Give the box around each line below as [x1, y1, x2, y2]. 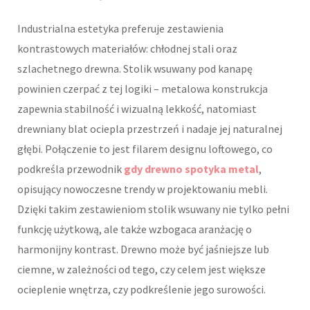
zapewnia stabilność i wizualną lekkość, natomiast [17, 102, 257, 116]
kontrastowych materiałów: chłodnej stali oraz [17, 42, 237, 56]
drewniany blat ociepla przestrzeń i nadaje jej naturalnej [17, 122, 282, 136]
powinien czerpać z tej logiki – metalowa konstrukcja [17, 82, 268, 96]
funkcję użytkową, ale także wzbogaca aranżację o [17, 222, 252, 237]
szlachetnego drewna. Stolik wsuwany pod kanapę [17, 62, 253, 76]
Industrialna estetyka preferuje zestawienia [17, 21, 224, 36]
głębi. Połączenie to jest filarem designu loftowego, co [17, 142, 273, 156]
